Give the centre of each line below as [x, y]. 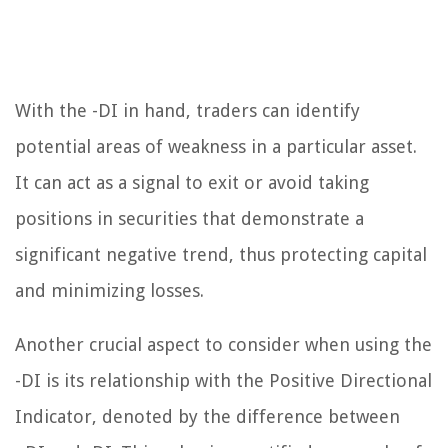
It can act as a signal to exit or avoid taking [192, 183]
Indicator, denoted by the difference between [207, 417]
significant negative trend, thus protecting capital [221, 255]
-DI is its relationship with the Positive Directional [223, 381]
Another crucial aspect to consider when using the [223, 345]
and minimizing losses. [109, 291]
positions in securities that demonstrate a [189, 219]
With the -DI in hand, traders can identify [187, 111]
